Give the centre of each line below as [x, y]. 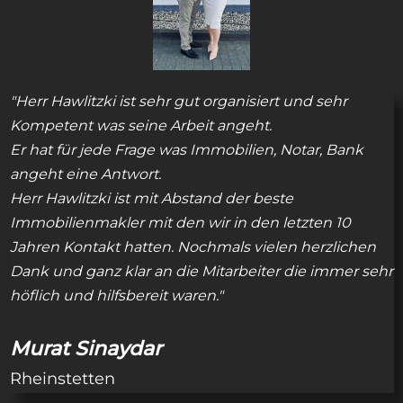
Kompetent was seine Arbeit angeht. [141, 125]
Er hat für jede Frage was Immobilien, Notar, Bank [187, 149]
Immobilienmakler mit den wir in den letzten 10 [180, 222]
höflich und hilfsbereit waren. [114, 295]
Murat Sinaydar [86, 348]
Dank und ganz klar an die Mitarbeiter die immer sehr [201, 271]
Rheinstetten [63, 378]
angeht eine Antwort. [85, 174]
